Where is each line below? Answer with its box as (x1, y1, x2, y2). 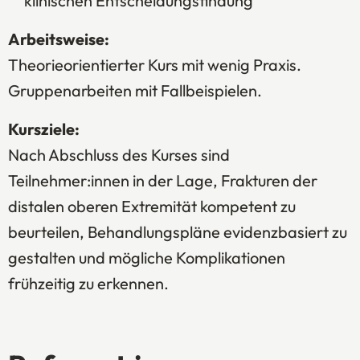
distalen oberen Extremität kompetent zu (8, 196, 296, 217)
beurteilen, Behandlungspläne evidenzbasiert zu (8, 222, 347, 243)
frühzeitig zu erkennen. (8, 273, 169, 294)
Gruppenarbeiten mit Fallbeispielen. (8, 80, 262, 101)
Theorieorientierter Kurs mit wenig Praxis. (8, 55, 301, 76)
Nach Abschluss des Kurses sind (8, 145, 230, 166)
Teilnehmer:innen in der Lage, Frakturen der (8, 170, 317, 191)
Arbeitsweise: (8, 29, 109, 50)
